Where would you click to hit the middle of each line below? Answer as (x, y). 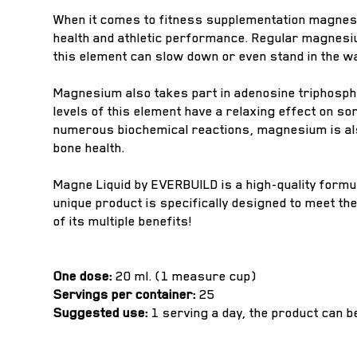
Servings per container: (125, 294)
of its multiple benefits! (123, 221)
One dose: (83, 276)
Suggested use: (101, 313)
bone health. (90, 148)
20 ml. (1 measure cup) (185, 276)
